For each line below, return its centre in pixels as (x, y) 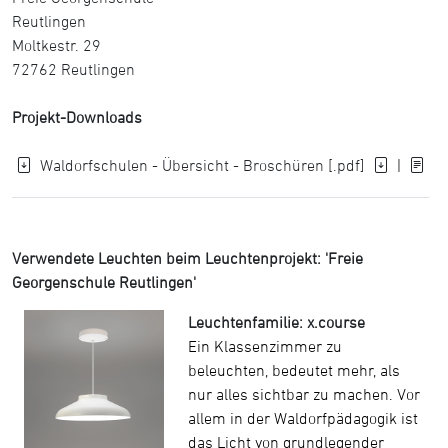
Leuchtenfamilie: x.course (276, 322)
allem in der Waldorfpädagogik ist (303, 418)
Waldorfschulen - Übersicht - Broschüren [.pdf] (202, 165)
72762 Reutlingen (73, 69)
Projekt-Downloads (77, 117)
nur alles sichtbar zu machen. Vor (304, 394)
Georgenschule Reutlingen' (104, 282)
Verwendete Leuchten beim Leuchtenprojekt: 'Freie (187, 258)
